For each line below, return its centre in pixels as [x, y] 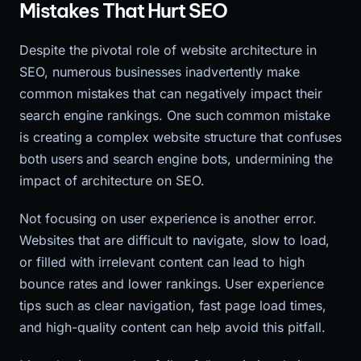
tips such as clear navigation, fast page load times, [173, 305]
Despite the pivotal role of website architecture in [168, 50]
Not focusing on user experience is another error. [168, 218]
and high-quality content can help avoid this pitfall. [172, 327]
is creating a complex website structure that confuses [180, 137]
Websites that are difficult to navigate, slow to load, [175, 240]
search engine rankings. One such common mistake [175, 115]
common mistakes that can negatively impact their [171, 93]
